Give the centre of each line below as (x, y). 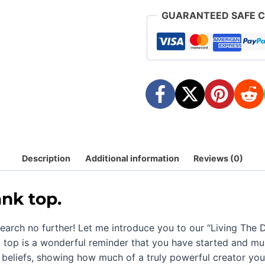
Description (46, 158)
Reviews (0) (218, 158)
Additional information (132, 158)
